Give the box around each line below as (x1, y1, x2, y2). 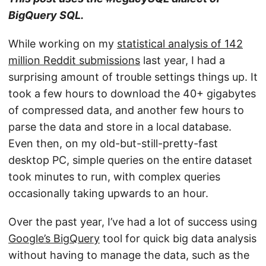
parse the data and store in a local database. (8, 121, 232, 133)
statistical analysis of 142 (117, 37, 243, 50)
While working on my (8, 37, 117, 50)
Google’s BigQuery (8, 232, 100, 245)
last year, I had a (140, 54, 225, 66)
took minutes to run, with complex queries (8, 170, 220, 183)
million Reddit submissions (8, 54, 140, 66)
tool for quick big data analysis (100, 232, 256, 245)
